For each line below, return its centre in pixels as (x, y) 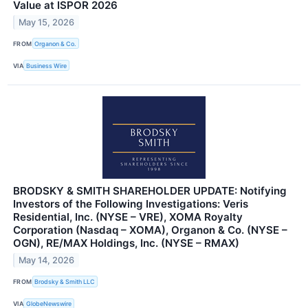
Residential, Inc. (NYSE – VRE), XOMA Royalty (128, 217)
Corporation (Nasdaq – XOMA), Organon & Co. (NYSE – (150, 230)
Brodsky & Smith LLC (65, 282)
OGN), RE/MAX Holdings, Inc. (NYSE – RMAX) (126, 243)
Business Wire (47, 65)
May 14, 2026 (47, 261)
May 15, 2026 (47, 22)
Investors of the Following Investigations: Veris (131, 204)
